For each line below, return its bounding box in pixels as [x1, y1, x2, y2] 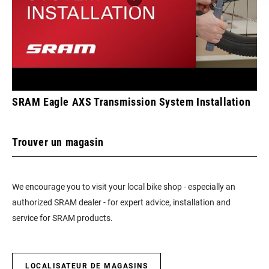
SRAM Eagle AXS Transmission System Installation [12, 95, 251, 108]
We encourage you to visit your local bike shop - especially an [12, 182, 235, 192]
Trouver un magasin [12, 136, 104, 148]
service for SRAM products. [12, 213, 113, 223]
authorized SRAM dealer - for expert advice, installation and [12, 198, 231, 207]
